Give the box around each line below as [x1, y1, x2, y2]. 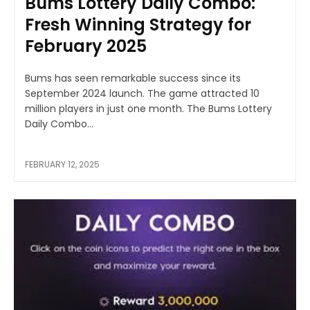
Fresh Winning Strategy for [25, 12, 251, 36]
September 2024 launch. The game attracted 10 [25, 86, 259, 100]
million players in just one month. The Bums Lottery [25, 101, 272, 116]
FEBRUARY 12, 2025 [25, 158, 100, 170]
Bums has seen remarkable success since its [25, 71, 241, 85]
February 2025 [25, 34, 147, 57]
